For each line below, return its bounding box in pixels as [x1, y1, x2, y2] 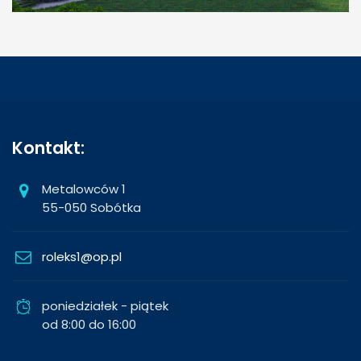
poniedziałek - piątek [42, 297, 168, 314]
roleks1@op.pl [42, 247, 122, 265]
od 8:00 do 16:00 [42, 315, 136, 333]
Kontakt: [12, 135, 85, 160]
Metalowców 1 [42, 180, 126, 197]
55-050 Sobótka [42, 198, 141, 216]
